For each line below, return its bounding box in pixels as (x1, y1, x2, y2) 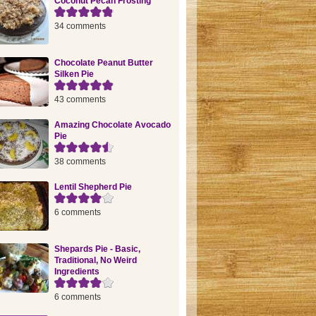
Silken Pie (54, 69, 94, 79)
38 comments (54, 157, 106, 166)
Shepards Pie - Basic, (54, 244, 140, 254)
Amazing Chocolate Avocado (54, 120, 171, 130)
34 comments (54, 21, 106, 31)
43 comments (54, 95, 106, 104)
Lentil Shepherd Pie (54, 182, 132, 192)
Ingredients (54, 267, 99, 276)
